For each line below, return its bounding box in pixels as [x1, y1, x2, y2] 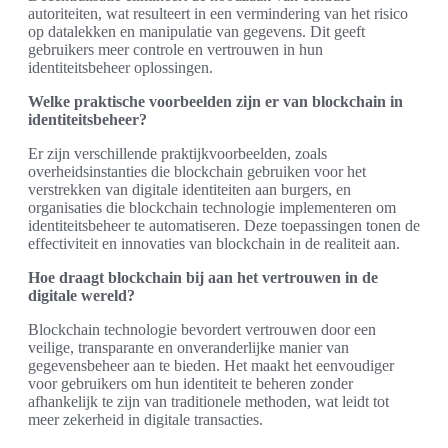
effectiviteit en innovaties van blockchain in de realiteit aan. [28, 234, 400, 252]
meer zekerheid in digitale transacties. [28, 410, 263, 428]
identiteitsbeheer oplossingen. [28, 58, 213, 76]
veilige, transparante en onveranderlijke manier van [28, 338, 349, 356]
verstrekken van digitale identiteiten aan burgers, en [28, 180, 351, 198]
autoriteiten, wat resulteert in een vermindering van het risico [28, 4, 408, 22]
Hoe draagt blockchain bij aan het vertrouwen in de [28, 268, 378, 286]
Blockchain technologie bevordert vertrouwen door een [28, 320, 376, 338]
